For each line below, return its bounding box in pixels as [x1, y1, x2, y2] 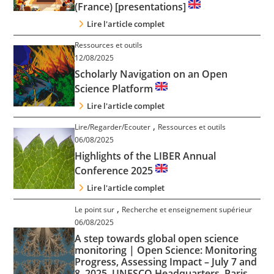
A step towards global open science [75, 231, 239, 245]
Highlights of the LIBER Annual [75, 149, 217, 163]
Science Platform [75, 81, 156, 95]
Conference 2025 [75, 164, 156, 178]
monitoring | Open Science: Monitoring [75, 243, 257, 257]
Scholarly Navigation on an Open [75, 67, 228, 81]
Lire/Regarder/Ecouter [75, 122, 151, 133]
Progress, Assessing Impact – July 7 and [75, 254, 257, 268]
